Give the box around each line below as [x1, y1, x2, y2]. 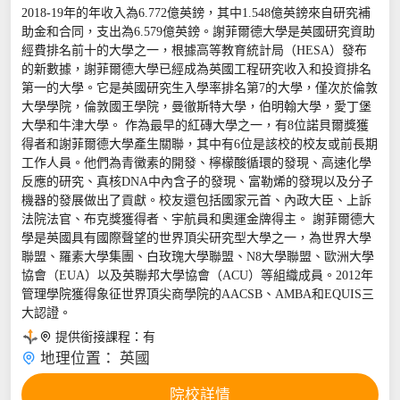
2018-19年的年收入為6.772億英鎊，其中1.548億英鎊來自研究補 [21, 6, 371, 21]
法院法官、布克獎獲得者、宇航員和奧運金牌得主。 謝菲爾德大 [21, 212, 375, 227]
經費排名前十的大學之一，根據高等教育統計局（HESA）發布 [21, 44, 367, 58]
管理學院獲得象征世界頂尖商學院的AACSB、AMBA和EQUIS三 [21, 287, 374, 302]
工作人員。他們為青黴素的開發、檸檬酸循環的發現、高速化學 [21, 156, 371, 171]
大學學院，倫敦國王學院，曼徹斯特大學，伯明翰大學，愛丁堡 [21, 100, 371, 114]
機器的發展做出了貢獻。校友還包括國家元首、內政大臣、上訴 [21, 194, 371, 208]
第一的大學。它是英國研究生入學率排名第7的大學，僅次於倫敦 [21, 81, 378, 96]
